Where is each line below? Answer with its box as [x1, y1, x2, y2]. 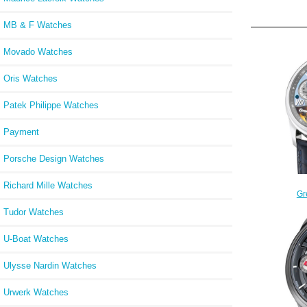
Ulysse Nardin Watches [3, 260, 97, 271]
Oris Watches [3, 73, 58, 84]
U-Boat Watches [3, 233, 69, 244]
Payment [3, 126, 39, 137]
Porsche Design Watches [3, 153, 104, 164]
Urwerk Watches [3, 286, 69, 297]
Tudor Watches [3, 206, 64, 217]
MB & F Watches [3, 19, 72, 30]
